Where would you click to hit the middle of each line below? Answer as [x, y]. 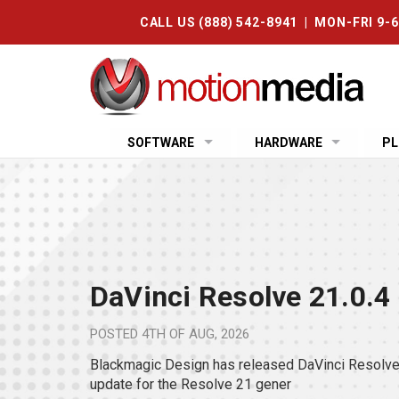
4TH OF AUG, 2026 [195, 334]
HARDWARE [288, 142]
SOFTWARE [160, 142]
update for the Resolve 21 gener [190, 384]
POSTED [115, 334]
